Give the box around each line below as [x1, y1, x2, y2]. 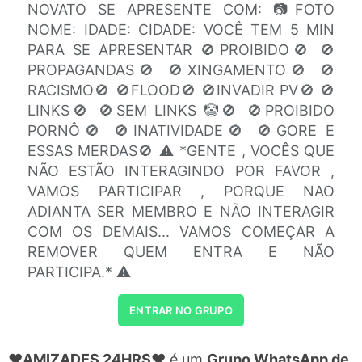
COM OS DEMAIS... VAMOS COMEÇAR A [27, 223, 335, 240]
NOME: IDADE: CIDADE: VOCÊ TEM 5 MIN [27, 21, 335, 38]
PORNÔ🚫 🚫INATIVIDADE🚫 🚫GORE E [27, 122, 335, 139]
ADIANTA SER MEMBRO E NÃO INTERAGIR [27, 203, 335, 220]
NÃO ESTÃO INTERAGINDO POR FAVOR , [27, 162, 335, 179]
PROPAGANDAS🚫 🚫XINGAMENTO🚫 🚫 [27, 61, 335, 78]
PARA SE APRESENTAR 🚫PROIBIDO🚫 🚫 [27, 41, 335, 58]
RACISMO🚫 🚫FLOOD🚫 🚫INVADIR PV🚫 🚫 [27, 82, 335, 99]
